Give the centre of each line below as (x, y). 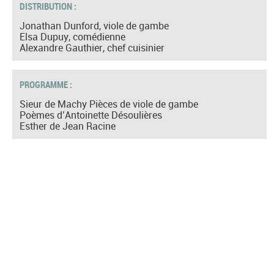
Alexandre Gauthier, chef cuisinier (92, 47)
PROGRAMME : (47, 84)
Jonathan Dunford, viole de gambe (94, 25)
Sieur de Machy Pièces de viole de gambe (109, 104)
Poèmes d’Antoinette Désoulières (91, 115)
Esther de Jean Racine (68, 126)
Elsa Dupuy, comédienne (72, 36)
